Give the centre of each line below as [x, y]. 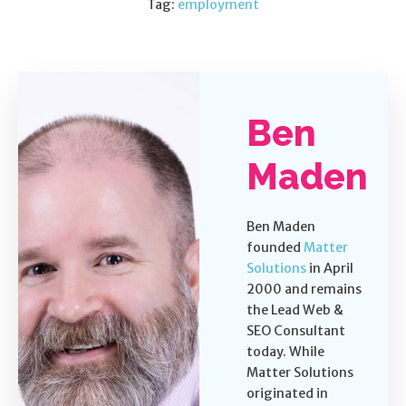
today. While [285, 351]
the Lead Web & [295, 309]
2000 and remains [304, 289]
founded [275, 247]
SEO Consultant [296, 330]
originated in [287, 393]
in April [330, 268]
